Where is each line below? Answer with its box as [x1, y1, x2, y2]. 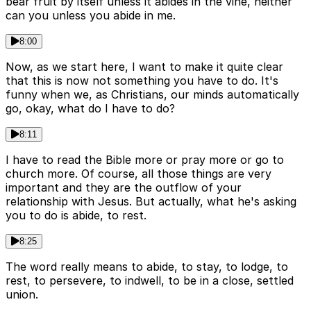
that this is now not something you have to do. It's [6, 74, 278, 88]
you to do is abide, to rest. [6, 208, 146, 223]
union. [6, 287, 38, 302]
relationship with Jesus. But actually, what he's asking [6, 194, 296, 209]
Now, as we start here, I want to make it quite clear [6, 60, 283, 74]
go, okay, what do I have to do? [6, 101, 175, 116]
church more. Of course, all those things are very [6, 167, 271, 181]
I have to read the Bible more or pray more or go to [6, 153, 284, 167]
